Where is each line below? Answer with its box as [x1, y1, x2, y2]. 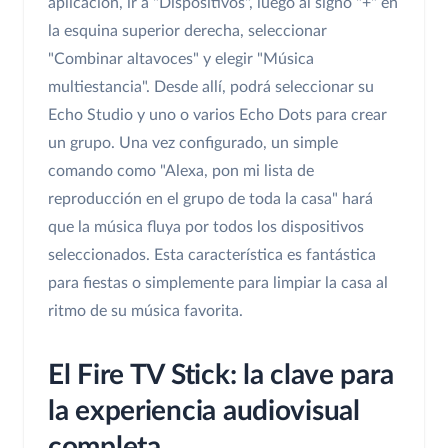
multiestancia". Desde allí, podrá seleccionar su [48, 79, 374, 96]
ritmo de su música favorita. [48, 303, 243, 320]
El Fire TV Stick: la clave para [48, 361, 394, 390]
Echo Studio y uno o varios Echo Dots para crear [48, 107, 387, 124]
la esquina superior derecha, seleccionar [48, 23, 327, 40]
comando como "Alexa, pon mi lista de [48, 163, 314, 180]
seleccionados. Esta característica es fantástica [48, 247, 376, 264]
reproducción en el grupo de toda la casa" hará [48, 191, 373, 208]
